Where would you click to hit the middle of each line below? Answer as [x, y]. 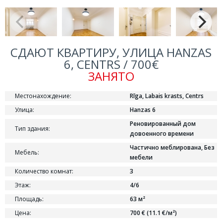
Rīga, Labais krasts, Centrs [167, 96]
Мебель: [27, 152]
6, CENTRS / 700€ [111, 64]
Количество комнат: [44, 171]
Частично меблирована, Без [172, 147]
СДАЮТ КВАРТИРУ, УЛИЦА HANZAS [111, 52]
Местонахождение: [43, 96]
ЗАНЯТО [111, 76]
